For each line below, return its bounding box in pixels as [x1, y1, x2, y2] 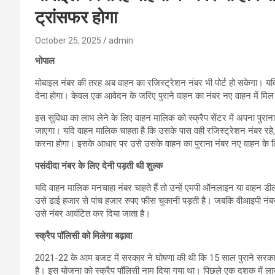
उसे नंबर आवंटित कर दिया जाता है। [35, 207, 150, 219]
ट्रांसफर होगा [35, 7, 117, 28]
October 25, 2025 [35, 35, 101, 45]
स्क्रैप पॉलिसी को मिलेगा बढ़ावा [35, 230, 132, 241]
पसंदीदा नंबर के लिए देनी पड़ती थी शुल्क [35, 160, 163, 171]
